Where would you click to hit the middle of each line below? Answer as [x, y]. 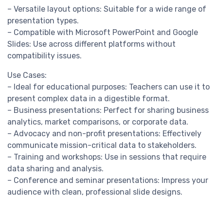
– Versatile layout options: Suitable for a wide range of [107, 9]
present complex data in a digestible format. [89, 99]
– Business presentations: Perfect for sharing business [108, 110]
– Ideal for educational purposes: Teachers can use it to [109, 87]
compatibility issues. [45, 56]
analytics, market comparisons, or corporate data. [98, 122]
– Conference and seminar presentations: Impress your [108, 181]
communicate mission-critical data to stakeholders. [102, 145]
